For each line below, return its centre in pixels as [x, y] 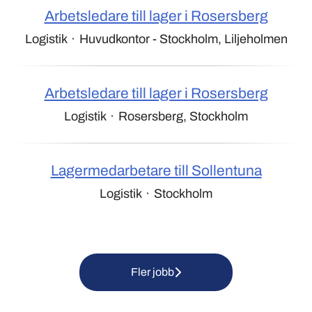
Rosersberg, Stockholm [183, 116]
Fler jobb [153, 272]
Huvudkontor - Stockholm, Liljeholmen [183, 39]
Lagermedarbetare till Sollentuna [156, 171]
